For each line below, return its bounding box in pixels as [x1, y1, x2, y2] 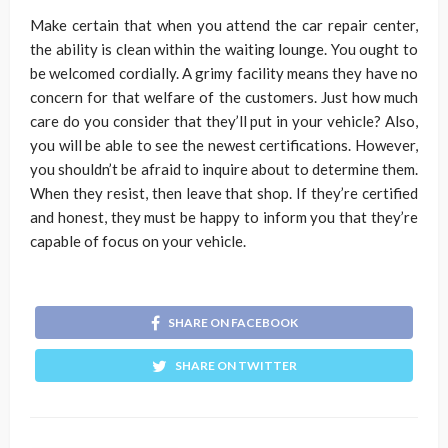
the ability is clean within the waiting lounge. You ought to [30, 40, 418, 59]
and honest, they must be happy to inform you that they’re [30, 208, 418, 227]
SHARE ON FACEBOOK [167, 315, 298, 331]
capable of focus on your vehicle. [30, 232, 246, 251]
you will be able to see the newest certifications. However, [30, 136, 418, 155]
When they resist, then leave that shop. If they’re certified [30, 184, 418, 203]
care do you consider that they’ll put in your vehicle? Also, [30, 112, 418, 131]
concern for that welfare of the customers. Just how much [30, 88, 418, 107]
